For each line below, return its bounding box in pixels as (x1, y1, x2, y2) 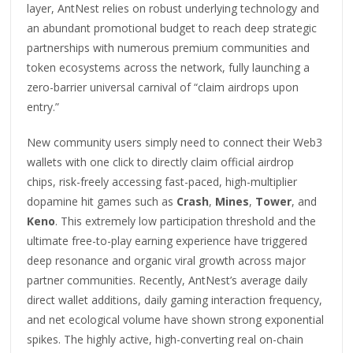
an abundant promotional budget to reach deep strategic (27, 20, 318, 35)
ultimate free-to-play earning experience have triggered (27, 232, 308, 248)
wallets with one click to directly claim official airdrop (27, 154, 295, 169)
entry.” (27, 98, 60, 114)
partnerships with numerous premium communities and (27, 39, 310, 55)
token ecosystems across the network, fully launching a (27, 59, 310, 75)
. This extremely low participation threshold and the (55, 213, 317, 229)
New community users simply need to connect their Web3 (27, 134, 323, 150)
